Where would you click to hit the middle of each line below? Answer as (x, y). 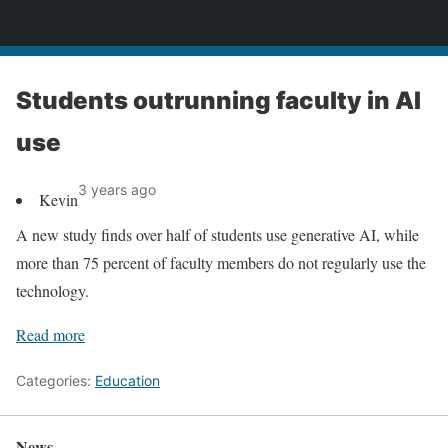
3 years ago (117, 189)
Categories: (55, 380)
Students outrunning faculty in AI (218, 100)
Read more (50, 334)
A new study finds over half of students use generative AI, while (217, 234)
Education (127, 380)
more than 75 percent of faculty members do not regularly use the (221, 262)
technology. (52, 290)
